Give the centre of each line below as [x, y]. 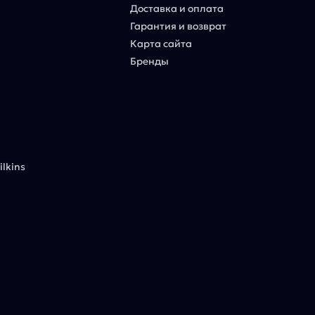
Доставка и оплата [176, 8]
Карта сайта [161, 43]
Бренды [149, 61]
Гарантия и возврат [178, 26]
